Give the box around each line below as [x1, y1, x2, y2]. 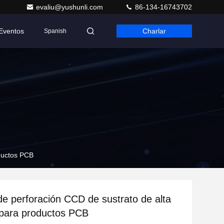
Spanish [44, 27, 66, 34]
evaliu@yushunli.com [36, 3, 105, 11]
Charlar [142, 27, 166, 35]
